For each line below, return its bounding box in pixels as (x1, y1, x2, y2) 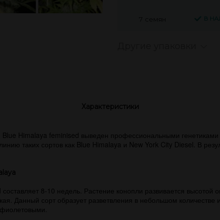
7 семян (138, 15, 166, 23)
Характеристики (81, 102, 139, 111)
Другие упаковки (117, 41, 196, 52)
